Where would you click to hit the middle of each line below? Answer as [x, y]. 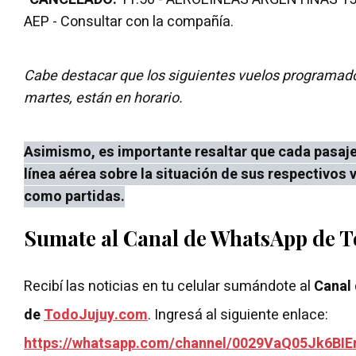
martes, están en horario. [103, 98]
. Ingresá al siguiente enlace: [240, 315]
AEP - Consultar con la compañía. [129, 21]
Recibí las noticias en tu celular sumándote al [169, 286]
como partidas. [74, 196]
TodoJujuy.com [96, 315]
